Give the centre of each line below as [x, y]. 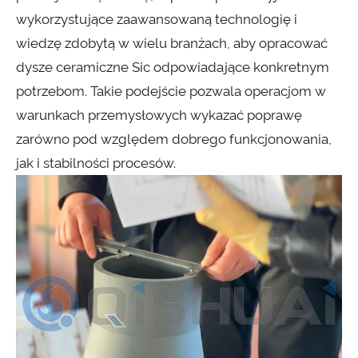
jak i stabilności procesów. [96, 163]
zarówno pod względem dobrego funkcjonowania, [174, 139]
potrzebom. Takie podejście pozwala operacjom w [171, 91]
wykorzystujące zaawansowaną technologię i [157, 20]
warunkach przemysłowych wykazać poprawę [159, 115]
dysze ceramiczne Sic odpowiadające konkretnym [173, 68]
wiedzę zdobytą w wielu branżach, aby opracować [172, 44]
